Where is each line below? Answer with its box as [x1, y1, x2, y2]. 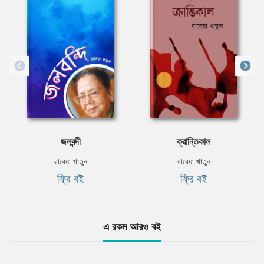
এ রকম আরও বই [103, 219, 161, 233]
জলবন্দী [60, 134, 81, 148]
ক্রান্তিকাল [177, 134, 210, 148]
